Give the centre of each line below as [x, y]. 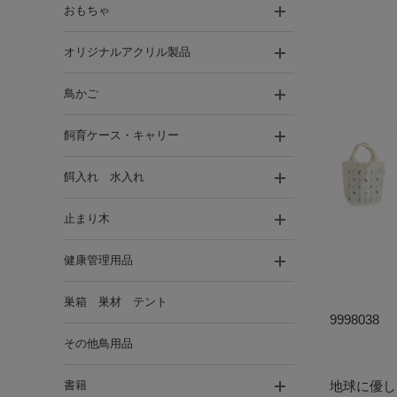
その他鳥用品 [98, 343]
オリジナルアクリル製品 [127, 52]
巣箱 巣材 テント [116, 302]
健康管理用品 [98, 260]
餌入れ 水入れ [104, 177]
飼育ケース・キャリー [121, 135]
